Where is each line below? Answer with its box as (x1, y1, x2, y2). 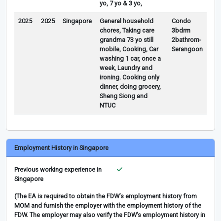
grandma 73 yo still (100, 36, 153, 44)
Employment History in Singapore (14, 144, 109, 152)
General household (100, 17, 153, 25)
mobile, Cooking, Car (100, 45, 158, 53)
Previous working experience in (14, 166, 102, 174)
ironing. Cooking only (100, 74, 159, 81)
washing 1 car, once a (100, 55, 161, 63)
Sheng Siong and (100, 92, 147, 100)
